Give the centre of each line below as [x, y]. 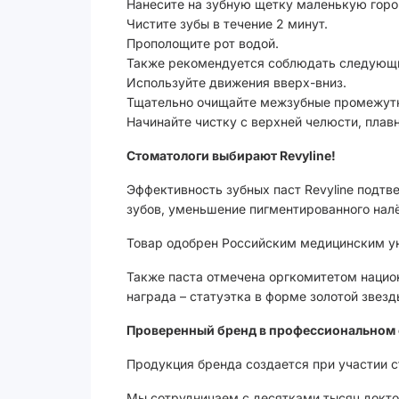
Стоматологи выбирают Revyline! [231, 155]
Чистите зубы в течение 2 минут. [227, 24]
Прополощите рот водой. [203, 43]
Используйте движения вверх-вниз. [236, 82]
